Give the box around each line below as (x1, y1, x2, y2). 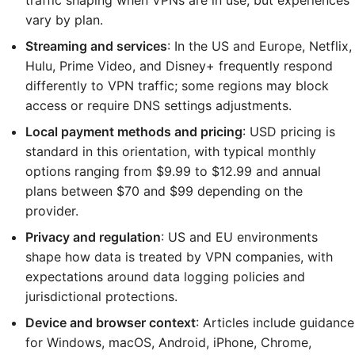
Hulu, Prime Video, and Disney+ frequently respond (25, 58, 333, 74)
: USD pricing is (242, 124, 335, 139)
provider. (25, 203, 78, 219)
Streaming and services (25, 38, 167, 54)
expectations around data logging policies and (25, 269, 305, 284)
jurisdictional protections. (25, 288, 177, 304)
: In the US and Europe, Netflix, (167, 38, 352, 54)
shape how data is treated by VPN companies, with (25, 249, 333, 265)
